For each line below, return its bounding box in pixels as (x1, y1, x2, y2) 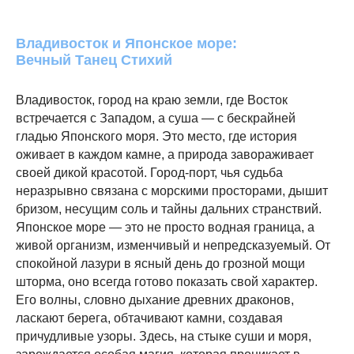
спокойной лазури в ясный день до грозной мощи (16, 257, 305, 270)
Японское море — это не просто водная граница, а (16, 220, 314, 234)
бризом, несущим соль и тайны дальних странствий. (16, 202, 322, 216)
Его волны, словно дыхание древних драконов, (16, 293, 294, 307)
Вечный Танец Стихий (16, 52, 172, 68)
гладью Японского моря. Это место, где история (16, 130, 297, 143)
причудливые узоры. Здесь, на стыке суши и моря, (16, 330, 311, 343)
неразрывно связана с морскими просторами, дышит (16, 184, 328, 198)
